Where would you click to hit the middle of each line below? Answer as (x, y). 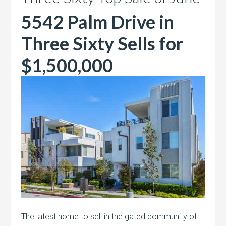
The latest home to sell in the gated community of (109, 217)
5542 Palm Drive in (98, 22)
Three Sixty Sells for (102, 44)
